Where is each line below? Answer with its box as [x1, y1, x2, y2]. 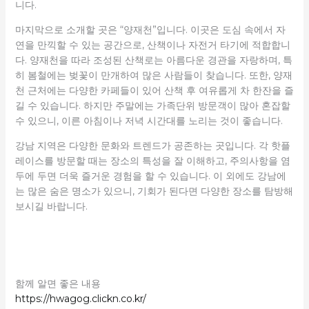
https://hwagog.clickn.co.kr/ [14, 292, 146, 305]
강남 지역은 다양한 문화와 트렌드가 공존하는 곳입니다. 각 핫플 [14, 139, 290, 152]
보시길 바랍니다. [14, 199, 88, 212]
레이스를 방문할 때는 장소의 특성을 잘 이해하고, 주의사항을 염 [14, 154, 290, 167]
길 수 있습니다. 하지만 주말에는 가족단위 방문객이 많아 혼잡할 [14, 99, 290, 112]
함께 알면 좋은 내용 [14, 277, 101, 290]
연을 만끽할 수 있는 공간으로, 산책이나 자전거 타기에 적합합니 [14, 38, 290, 51]
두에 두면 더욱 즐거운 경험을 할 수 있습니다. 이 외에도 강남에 [14, 169, 286, 182]
